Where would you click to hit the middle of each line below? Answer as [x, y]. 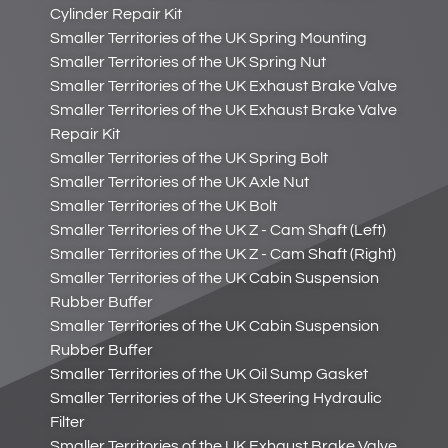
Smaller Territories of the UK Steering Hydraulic [216, 398]
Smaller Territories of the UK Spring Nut [188, 62]
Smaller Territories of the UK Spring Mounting [208, 38]
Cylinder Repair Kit [116, 14]
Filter [67, 422]
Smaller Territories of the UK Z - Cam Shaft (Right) [223, 254]
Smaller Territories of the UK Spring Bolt [189, 158]
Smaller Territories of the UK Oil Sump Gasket [209, 374]
